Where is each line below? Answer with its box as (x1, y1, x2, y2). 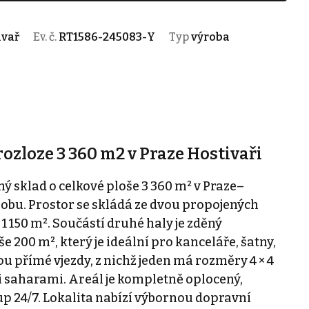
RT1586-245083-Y (58, 30, 155, 43)
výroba (190, 30, 230, 43)
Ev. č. (32, 30, 59, 43)
